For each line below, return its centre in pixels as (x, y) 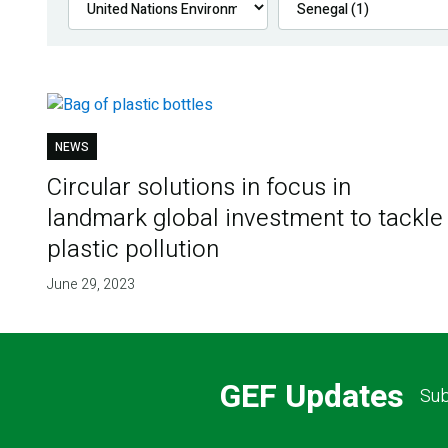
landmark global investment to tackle (244, 219)
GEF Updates (311, 396)
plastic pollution (132, 250)
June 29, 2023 (90, 285)
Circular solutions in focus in (198, 188)
